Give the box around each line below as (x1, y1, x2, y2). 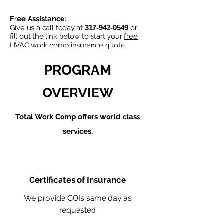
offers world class (76, 112, 140, 121)
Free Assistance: (10, 15, 66, 23)
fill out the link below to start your (10, 32, 124, 41)
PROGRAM (44, 62, 111, 78)
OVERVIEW (42, 85, 113, 101)
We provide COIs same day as (23, 193, 132, 202)
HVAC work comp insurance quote (10, 41, 125, 49)
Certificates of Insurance (29, 175, 126, 185)
